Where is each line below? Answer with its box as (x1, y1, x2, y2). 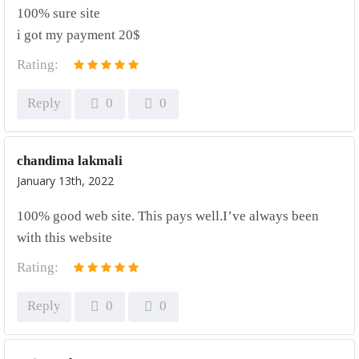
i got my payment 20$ (17, 27, 140, 42)
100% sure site (17, 6, 100, 21)
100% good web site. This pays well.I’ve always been (17, 208, 319, 224)
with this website (17, 230, 112, 245)
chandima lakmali (17, 153, 123, 168)
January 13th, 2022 (17, 173, 114, 188)
